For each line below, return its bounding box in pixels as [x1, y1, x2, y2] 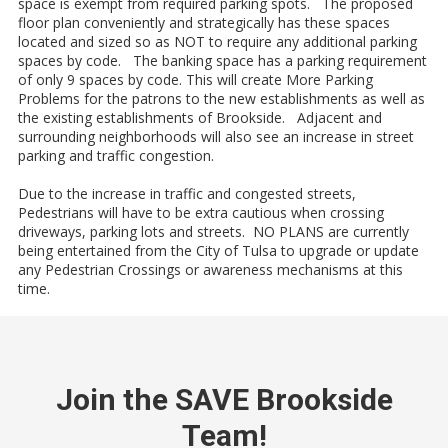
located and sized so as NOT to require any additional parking [18, 32, 417, 52]
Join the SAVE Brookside [55, 382, 393, 418]
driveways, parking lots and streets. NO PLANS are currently [18, 222, 409, 242]
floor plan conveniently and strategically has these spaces [18, 13, 390, 33]
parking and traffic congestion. [18, 146, 214, 166]
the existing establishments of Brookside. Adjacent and [18, 108, 382, 128]
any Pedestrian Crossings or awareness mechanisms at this [18, 260, 403, 280]
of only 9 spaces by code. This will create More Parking [18, 70, 373, 90]
